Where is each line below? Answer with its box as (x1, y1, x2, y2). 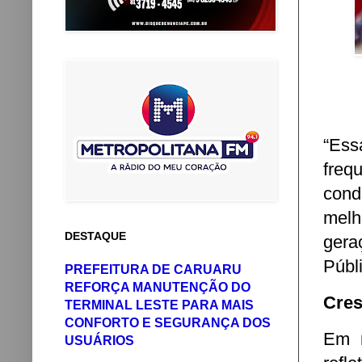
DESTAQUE (65, 229, 126, 242)
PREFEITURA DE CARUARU (65, 262, 242, 276)
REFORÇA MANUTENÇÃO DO (65, 280, 250, 294)
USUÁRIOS (65, 333, 134, 347)
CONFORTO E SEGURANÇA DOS (65, 315, 271, 330)
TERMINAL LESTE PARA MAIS (65, 297, 254, 312)
